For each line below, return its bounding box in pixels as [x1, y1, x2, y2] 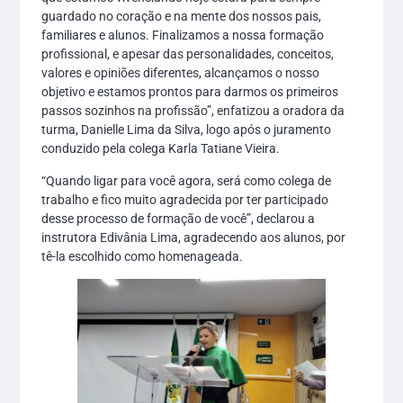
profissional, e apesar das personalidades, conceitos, [41, 47, 335, 62]
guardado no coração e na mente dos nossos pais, [41, 9, 322, 24]
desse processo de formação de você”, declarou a [41, 210, 316, 226]
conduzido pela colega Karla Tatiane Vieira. [41, 141, 281, 157]
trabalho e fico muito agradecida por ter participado [41, 192, 329, 207]
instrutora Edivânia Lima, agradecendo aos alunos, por [41, 229, 346, 245]
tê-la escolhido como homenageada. [41, 248, 244, 264]
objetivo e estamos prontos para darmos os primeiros [41, 85, 339, 100]
